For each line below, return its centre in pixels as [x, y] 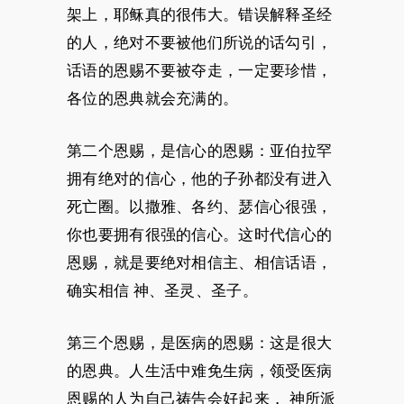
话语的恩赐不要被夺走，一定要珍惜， [200, 70]
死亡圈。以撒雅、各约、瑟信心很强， [200, 207]
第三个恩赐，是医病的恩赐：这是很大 [200, 343]
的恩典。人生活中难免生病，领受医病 [200, 371]
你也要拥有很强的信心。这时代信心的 [200, 234]
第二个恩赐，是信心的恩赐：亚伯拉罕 [200, 151]
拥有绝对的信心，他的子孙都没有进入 [200, 179]
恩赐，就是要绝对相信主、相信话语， [200, 262]
